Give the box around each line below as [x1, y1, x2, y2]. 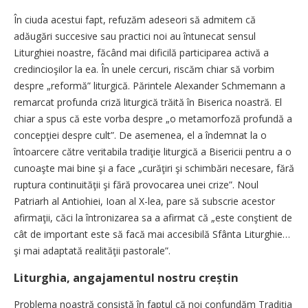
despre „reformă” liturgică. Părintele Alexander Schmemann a [14, 79, 285, 93]
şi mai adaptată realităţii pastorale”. [14, 244, 170, 258]
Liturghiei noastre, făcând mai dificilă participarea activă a [14, 46, 269, 60]
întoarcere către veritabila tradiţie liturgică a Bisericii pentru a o [14, 145, 291, 159]
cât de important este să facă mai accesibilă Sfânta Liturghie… [14, 228, 290, 241]
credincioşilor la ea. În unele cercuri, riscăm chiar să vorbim [14, 63, 274, 76]
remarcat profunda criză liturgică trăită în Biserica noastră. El [14, 96, 282, 109]
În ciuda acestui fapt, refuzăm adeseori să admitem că [14, 13, 256, 27]
